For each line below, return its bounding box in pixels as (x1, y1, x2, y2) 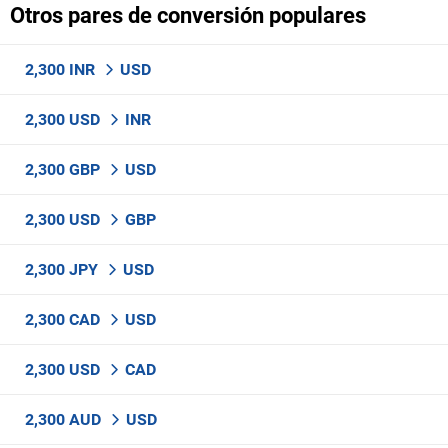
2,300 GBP (25, 160, 104, 179)
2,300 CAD (25, 310, 104, 329)
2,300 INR (25, 60, 99, 79)
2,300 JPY (25, 260, 102, 279)
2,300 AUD (25, 410, 105, 429)
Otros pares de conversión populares (10, 3, 366, 28)
